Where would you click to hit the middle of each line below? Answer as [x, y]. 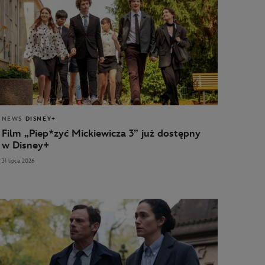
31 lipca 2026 [18, 161]
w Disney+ [25, 145]
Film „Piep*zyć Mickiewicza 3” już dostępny [101, 133]
